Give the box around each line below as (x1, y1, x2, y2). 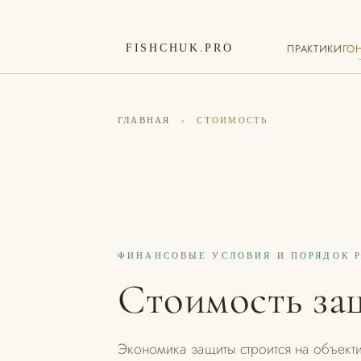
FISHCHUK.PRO (126, 41, 234, 54)
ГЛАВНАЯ (118, 115, 171, 125)
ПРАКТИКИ (287, 40, 342, 56)
